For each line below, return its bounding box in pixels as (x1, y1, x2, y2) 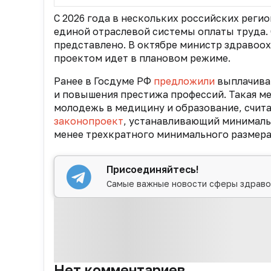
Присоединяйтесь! (106, 163, 199, 176)
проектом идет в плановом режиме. (54, 52, 230, 65)
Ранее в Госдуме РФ (54, 75, 154, 88)
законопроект (54, 115, 123, 128)
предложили (154, 75, 215, 88)
